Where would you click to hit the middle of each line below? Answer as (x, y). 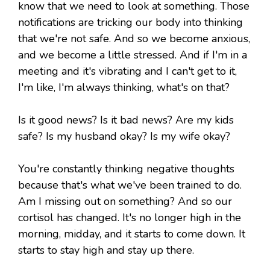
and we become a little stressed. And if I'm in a (133, 55)
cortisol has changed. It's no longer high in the (130, 218)
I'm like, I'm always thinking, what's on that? (124, 88)
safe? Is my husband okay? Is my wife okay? (124, 137)
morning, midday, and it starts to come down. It (132, 234)
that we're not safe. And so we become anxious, (134, 39)
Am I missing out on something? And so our (125, 202)
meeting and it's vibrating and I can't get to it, (127, 71)
